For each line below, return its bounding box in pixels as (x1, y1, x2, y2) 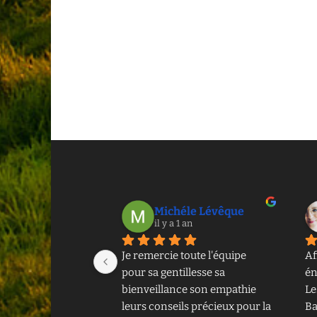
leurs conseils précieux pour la (122, 299, 271, 313)
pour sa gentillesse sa (122, 265, 225, 279)
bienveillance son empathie (122, 282, 256, 296)
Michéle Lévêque (154, 204, 244, 218)
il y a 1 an (154, 217, 192, 229)
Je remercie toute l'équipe (122, 248, 246, 262)
